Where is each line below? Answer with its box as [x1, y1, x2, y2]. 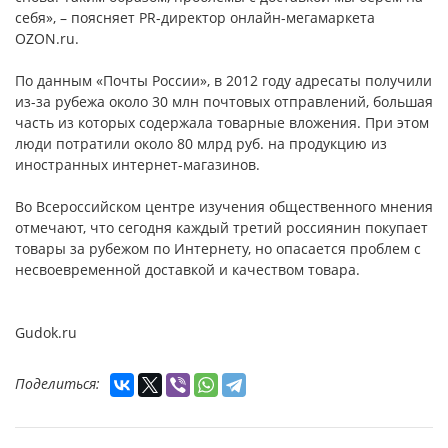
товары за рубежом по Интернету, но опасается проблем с [15, 239, 421, 259]
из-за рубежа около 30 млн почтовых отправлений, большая [15, 92, 433, 112]
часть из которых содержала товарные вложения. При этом [15, 113, 429, 133]
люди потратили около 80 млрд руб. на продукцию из [15, 134, 387, 154]
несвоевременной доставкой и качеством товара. [15, 260, 360, 280]
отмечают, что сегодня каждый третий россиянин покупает [15, 218, 428, 238]
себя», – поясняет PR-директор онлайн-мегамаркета [15, 8, 375, 28]
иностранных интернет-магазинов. [15, 155, 260, 175]
